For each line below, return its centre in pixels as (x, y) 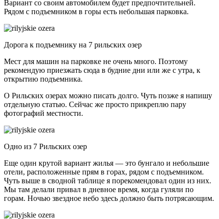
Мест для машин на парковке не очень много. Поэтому (96, 61)
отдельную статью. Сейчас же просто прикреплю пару (95, 104)
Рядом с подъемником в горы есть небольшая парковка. (96, 11)
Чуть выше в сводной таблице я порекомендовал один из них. (108, 181)
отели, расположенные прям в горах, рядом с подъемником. (104, 172)
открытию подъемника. (43, 79)
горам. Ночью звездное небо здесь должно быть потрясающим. (109, 198)
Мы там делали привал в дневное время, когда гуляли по (99, 189)
